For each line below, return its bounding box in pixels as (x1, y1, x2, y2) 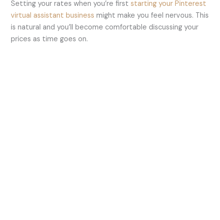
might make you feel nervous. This (94, 10, 209, 20)
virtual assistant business (11, 10, 95, 20)
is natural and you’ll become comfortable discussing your (11, 22, 199, 32)
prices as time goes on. (11, 34, 88, 44)
